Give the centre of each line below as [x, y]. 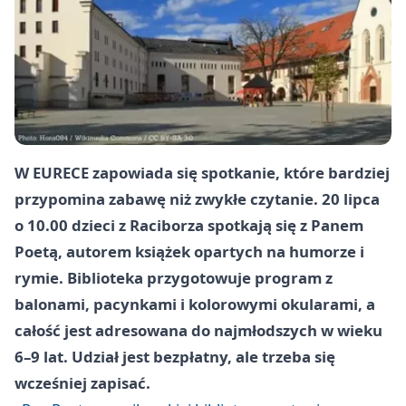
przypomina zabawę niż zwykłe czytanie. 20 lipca [197, 198]
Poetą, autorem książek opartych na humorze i [189, 251]
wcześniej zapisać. [82, 382]
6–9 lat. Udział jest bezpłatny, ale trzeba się [175, 356]
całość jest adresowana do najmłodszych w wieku [198, 330]
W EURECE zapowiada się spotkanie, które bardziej [202, 172]
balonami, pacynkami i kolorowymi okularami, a [195, 304]
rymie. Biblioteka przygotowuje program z [174, 277]
